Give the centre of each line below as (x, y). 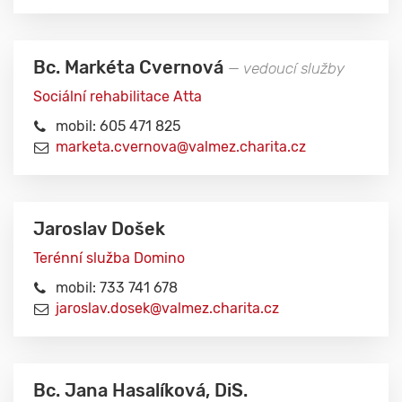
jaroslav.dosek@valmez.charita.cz (167, 308)
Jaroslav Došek (99, 229)
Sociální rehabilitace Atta (118, 96)
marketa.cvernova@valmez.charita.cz (181, 147)
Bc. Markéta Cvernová (131, 68)
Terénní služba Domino (109, 258)
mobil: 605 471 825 (118, 126)
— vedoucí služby (286, 68)
